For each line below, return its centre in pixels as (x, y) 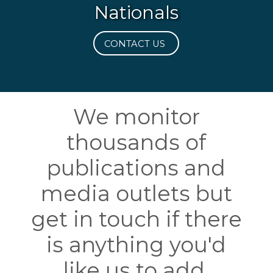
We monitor (136, 117)
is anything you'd (136, 245)
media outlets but (136, 193)
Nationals (136, 12)
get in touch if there (136, 219)
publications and (136, 168)
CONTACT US (135, 44)
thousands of (136, 142)
